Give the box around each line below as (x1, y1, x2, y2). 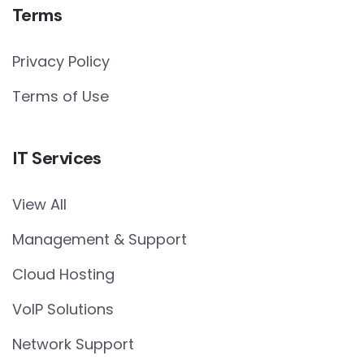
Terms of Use (12, 86, 109, 106)
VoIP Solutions (12, 299, 114, 319)
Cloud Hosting (12, 264, 115, 284)
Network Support (12, 334, 134, 354)
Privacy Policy (12, 51, 110, 71)
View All (12, 194, 67, 214)
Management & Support (12, 229, 187, 249)
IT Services (12, 146, 102, 170)
